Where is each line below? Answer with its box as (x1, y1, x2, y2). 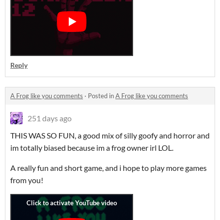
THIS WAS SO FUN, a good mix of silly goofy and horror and (10, 131, 210, 140)
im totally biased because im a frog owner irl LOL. (10, 143, 173, 152)
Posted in (88, 92, 115, 100)
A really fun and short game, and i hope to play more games (10, 163, 207, 172)
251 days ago (27, 113, 72, 123)
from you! (10, 175, 43, 185)
